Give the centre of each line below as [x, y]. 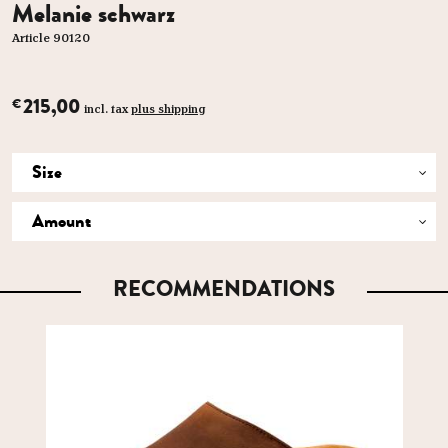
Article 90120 [51, 38]
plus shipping [168, 109]
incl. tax [107, 109]
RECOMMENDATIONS [224, 288]
